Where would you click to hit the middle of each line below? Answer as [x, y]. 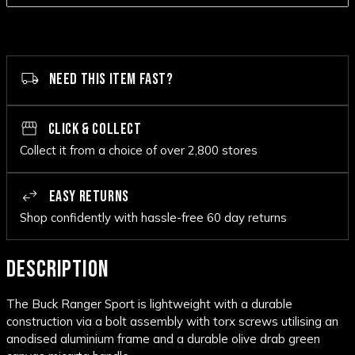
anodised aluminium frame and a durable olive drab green [163, 339]
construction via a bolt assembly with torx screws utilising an [172, 322]
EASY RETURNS [88, 197]
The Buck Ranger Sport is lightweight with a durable [149, 304]
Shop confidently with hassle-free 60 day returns [153, 218]
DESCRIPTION [58, 270]
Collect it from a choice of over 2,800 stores [139, 151]
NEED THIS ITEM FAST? [110, 80]
